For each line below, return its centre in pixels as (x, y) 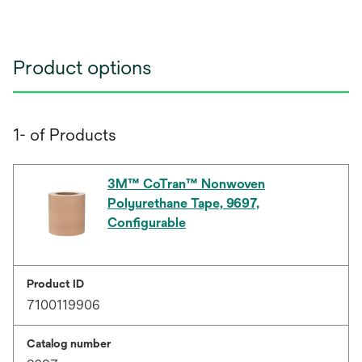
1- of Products (65, 135)
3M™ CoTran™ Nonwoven (186, 184)
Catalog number (69, 343)
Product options (82, 67)
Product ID (55, 284)
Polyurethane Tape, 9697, (183, 203)
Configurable (147, 223)
